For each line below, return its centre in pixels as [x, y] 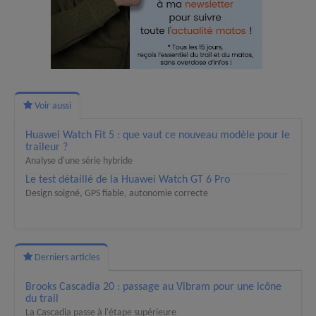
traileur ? [47, 148]
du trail [42, 299]
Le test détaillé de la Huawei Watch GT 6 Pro [128, 180]
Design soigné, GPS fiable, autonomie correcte [117, 194]
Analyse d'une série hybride [79, 162]
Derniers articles [66, 258]
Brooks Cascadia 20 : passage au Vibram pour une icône [153, 287]
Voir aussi [52, 107]
